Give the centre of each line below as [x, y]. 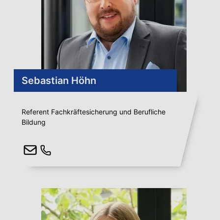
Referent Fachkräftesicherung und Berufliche [94, 112]
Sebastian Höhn [59, 81]
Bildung [34, 122]
